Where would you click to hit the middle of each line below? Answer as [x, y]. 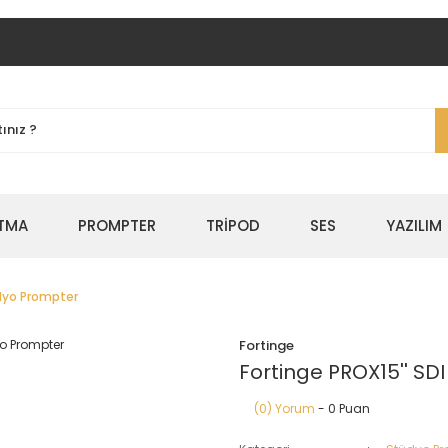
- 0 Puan [342, 408]
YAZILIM [414, 225]
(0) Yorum [284, 408]
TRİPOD [233, 225]
